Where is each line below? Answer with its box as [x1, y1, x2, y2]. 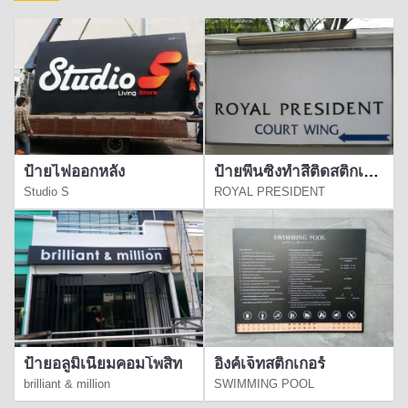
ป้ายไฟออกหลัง [24, 163, 125, 181]
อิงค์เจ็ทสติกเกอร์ [214, 355, 325, 373]
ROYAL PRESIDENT [214, 185, 325, 199]
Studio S [24, 185, 69, 199]
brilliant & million [24, 377, 110, 392]
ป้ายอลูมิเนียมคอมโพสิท [24, 355, 182, 373]
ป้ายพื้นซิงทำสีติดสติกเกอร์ [214, 163, 363, 181]
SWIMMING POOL [214, 377, 314, 392]
